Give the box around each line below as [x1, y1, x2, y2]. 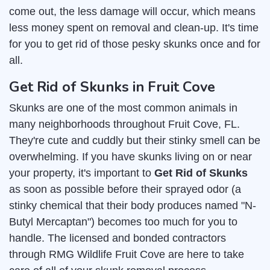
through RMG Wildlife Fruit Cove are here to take [9, 248, 244, 261]
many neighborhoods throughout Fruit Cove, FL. [9, 118, 240, 131]
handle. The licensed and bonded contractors [9, 232, 226, 245]
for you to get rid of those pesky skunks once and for [9, 38, 260, 51]
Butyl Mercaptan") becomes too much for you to [9, 216, 237, 228]
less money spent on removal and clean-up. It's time [9, 22, 259, 34]
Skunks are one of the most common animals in [9, 102, 237, 115]
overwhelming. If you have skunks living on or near [9, 151, 252, 163]
